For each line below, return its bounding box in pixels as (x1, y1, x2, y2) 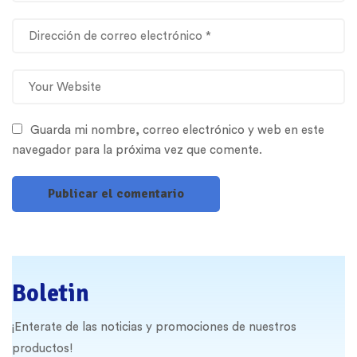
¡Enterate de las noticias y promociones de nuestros (12, 321, 296, 333)
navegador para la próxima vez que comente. (12, 144, 262, 156)
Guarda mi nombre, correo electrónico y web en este (29, 124, 324, 136)
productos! (12, 343, 73, 355)
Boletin (12, 279, 89, 308)
